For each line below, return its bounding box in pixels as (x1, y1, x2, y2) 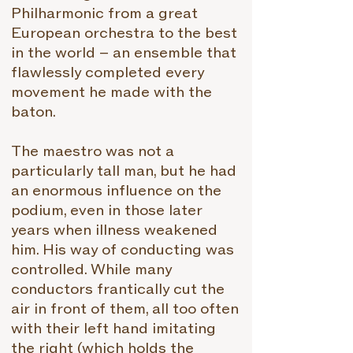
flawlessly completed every (11, 64, 204, 82)
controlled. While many (11, 261, 172, 279)
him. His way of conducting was (11, 241, 234, 259)
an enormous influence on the (11, 182, 221, 200)
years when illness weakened (11, 221, 217, 240)
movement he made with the (11, 84, 212, 102)
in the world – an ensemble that (11, 44, 236, 62)
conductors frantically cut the (11, 281, 225, 299)
